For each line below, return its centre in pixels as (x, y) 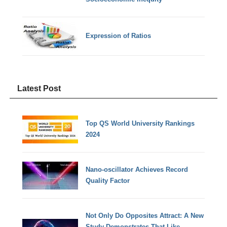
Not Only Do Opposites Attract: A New (145, 216)
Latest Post (39, 88)
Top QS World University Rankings (140, 124)
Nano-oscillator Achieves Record (137, 170)
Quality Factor (108, 181)
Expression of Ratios (119, 36)
